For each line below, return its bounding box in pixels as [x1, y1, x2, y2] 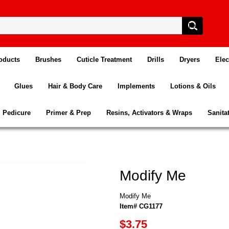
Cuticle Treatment [76, 55, 132, 63]
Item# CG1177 [120, 202, 163, 210]
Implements [117, 82, 155, 90]
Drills [147, 55, 164, 63]
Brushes [35, 55, 61, 63]
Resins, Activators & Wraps [106, 108, 192, 117]
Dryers [179, 55, 200, 63]
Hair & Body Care [48, 82, 102, 90]
